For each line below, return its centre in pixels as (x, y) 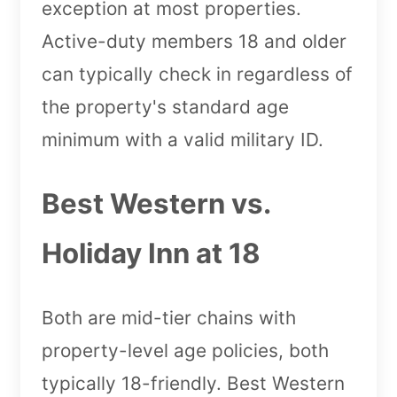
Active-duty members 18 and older (194, 41)
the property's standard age (165, 106)
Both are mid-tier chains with (169, 317)
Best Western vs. (156, 203)
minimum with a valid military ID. (183, 139)
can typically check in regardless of (197, 74)
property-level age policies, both (185, 350)
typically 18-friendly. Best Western (193, 383)
